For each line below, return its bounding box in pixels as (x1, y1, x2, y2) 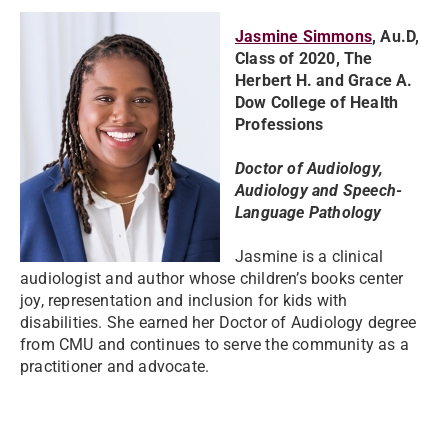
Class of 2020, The (235, 49, 373, 68)
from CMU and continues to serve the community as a (20, 335, 410, 354)
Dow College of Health (235, 93, 399, 112)
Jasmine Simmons (235, 27, 372, 46)
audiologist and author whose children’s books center (20, 269, 404, 288)
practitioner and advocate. (20, 357, 210, 376)
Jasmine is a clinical (235, 247, 384, 266)
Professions (235, 115, 324, 134)
